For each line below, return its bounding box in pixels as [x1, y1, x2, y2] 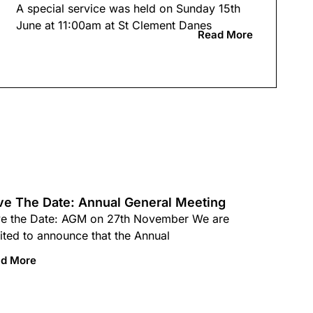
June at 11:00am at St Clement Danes [15, 18, 212, 33]
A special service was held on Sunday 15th [15, 1, 240, 16]
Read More [197, 27, 253, 41]
